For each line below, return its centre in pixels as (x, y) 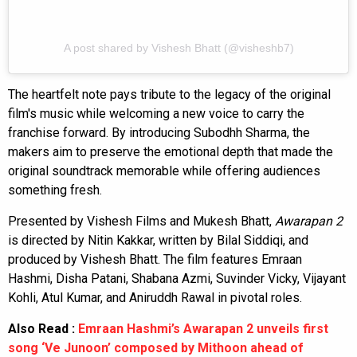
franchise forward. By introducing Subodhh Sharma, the (159, 132)
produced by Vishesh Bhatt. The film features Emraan (155, 259)
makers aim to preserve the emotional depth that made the (171, 151)
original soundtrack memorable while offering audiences (164, 171)
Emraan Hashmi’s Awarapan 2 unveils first (203, 328)
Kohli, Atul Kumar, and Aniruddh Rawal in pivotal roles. (155, 297)
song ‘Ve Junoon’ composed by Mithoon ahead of (156, 347)
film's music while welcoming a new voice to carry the (156, 113)
